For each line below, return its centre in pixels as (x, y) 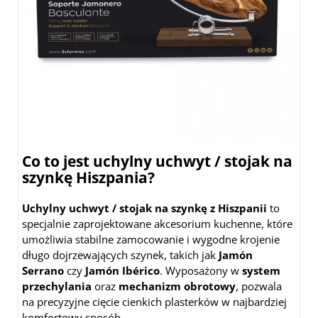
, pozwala (259, 286)
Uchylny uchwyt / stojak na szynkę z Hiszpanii (144, 208)
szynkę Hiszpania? (88, 178)
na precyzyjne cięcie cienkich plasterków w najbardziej (154, 302)
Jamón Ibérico (122, 271)
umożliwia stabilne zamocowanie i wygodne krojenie (151, 240)
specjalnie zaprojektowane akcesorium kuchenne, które (157, 224)
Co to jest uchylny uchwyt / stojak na (157, 161)
